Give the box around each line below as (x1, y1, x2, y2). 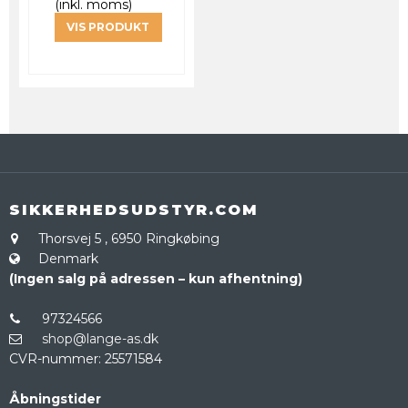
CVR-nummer (9, 351, 98, 368)
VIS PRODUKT (66, 20, 150, 35)
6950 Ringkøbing (107, 230, 219, 248)
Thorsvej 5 (38, 230, 101, 248)
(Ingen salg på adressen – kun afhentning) (9, 270, 302, 288)
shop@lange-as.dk (42, 331, 158, 348)
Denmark (38, 250, 98, 268)
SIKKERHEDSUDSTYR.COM (9, 201, 259, 219)
